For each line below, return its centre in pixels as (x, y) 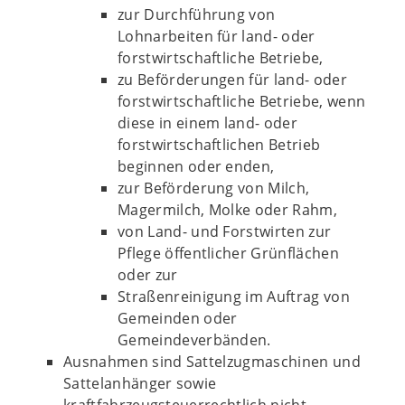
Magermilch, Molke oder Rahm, (227, 210)
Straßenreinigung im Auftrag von (234, 297)
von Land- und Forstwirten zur (225, 231)
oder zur (148, 275)
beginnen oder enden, (196, 166)
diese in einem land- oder (208, 123)
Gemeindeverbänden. (194, 340)
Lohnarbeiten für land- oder (217, 36)
